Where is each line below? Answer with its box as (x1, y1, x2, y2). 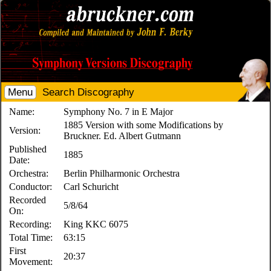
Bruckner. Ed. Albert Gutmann (64, 131, 181, 141)
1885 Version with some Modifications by (64, 120, 224, 130)
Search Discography (42, 87, 135, 98)
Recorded (9, 195, 47, 205)
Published (9, 144, 47, 154)
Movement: (9, 256, 53, 267)
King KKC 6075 (64, 219, 129, 229)
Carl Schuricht (64, 181, 119, 192)
